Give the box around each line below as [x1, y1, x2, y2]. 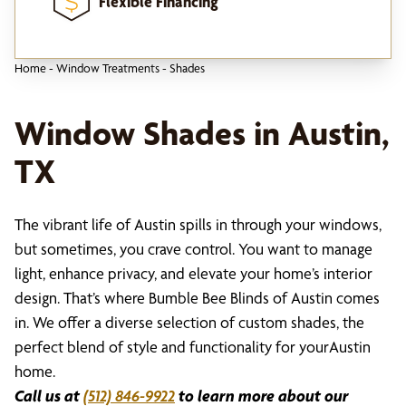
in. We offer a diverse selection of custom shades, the [14, 313, 364, 332]
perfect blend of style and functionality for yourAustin [14, 337, 371, 356]
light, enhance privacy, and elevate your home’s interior [14, 264, 372, 283]
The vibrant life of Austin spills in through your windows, [14, 215, 382, 234]
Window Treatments [56, 61, 159, 75]
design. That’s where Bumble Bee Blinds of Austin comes [14, 288, 380, 307]
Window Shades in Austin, [14, 112, 390, 153]
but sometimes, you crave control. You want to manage [14, 239, 372, 258]
